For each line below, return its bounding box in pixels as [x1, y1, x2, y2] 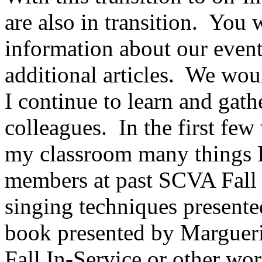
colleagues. [5, 115, 107, 140]
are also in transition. [5, 9, 198, 35]
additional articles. [5, 62, 174, 87]
